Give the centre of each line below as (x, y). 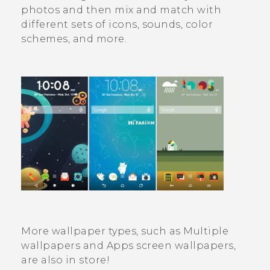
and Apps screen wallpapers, (158, 245)
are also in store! (65, 260)
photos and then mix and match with (121, 10)
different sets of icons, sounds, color (117, 24)
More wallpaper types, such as (102, 231)
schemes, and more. (74, 39)
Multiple (206, 231)
